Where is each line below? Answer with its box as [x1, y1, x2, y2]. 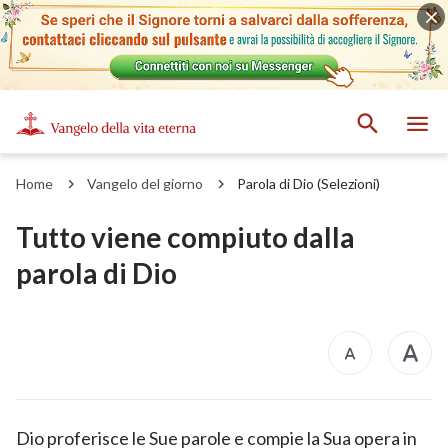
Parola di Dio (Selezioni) [237, 174, 380, 192]
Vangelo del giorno [87, 174, 203, 192]
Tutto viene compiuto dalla [16, 219, 355, 254]
